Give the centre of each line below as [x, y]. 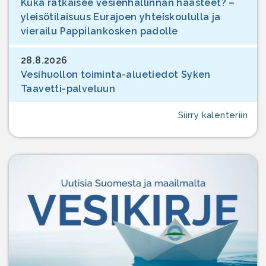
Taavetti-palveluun [68, 88]
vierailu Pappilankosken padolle [99, 31]
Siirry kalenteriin [213, 115]
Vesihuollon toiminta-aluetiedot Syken [116, 74]
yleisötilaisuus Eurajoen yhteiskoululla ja [121, 17]
